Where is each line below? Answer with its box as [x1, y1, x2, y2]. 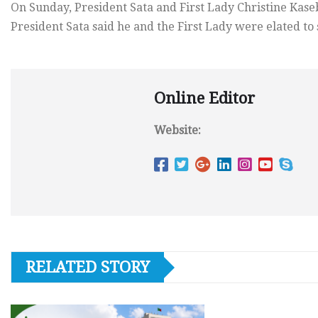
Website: [154, 124, 201, 138]
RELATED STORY [26, 258, 150, 277]
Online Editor [154, 89, 255, 108]
